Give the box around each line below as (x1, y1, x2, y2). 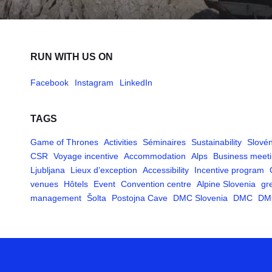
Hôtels (64, 179, 88, 189)
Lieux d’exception (70, 165, 137, 175)
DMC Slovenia (173, 193, 228, 203)
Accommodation (124, 151, 186, 161)
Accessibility (143, 165, 189, 175)
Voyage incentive (53, 151, 118, 161)
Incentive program (194, 165, 264, 175)
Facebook (30, 78, 69, 87)
